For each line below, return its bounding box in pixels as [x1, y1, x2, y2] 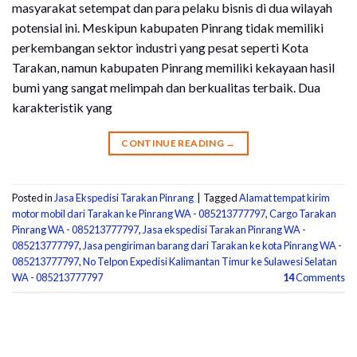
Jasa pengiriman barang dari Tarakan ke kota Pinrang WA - [83, 238, 342, 252]
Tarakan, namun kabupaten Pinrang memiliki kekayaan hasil [12, 59, 335, 75]
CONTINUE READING [121, 136, 226, 149]
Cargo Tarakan [269, 206, 336, 220]
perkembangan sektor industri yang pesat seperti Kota [12, 39, 308, 55]
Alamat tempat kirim [239, 190, 330, 204]
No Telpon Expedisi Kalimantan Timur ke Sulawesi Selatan [83, 254, 337, 268]
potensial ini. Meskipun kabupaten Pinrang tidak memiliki [12, 19, 324, 35]
